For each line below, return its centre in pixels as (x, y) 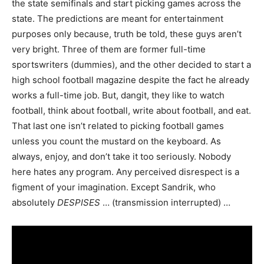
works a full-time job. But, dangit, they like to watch (118, 95)
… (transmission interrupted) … (166, 203)
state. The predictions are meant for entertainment (118, 19)
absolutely (34, 203)
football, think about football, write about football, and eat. (131, 111)
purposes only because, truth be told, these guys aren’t (127, 34)
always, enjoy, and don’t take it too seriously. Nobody (121, 157)
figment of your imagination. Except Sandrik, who (114, 187)
